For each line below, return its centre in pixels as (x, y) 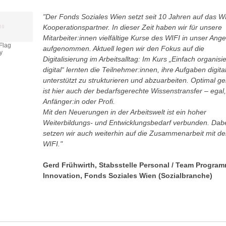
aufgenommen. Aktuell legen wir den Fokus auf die (123, 48)
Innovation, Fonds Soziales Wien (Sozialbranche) (127, 176)
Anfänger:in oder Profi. (79, 101)
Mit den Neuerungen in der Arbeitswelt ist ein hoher (124, 112)
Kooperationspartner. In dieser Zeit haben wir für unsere (132, 27)
